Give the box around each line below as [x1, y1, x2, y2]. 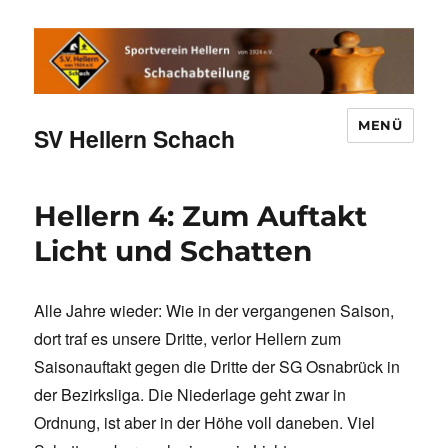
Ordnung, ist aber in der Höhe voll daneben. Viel [34, 411, 376, 435]
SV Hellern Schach [34, 122, 236, 156]
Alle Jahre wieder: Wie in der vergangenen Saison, [34, 299, 395, 323]
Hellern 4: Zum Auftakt [34, 199, 368, 234]
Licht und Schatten [34, 234, 313, 269]
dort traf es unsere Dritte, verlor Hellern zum [34, 327, 342, 351]
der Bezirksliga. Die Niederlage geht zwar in [34, 383, 347, 407]
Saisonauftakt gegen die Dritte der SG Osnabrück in [34, 355, 401, 379]
